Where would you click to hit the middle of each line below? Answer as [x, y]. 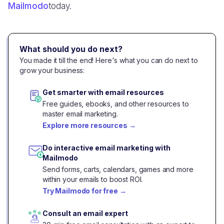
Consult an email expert [85, 213]
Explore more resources [85, 125]
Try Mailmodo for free [80, 191]
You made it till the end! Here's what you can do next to [109, 60]
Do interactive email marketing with [106, 148]
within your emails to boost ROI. [93, 179]
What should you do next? [71, 49]
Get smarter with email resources [103, 92]
